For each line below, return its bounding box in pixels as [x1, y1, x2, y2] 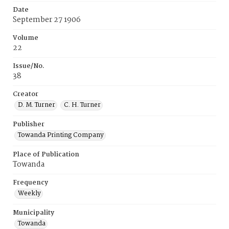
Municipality [13, 208, 54, 218]
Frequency [13, 177, 48, 188]
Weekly [18, 188, 41, 199]
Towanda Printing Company [18, 130, 104, 141]
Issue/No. [13, 61, 44, 72]
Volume [13, 33, 38, 43]
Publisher [13, 119, 44, 130]
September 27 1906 [13, 14, 81, 26]
